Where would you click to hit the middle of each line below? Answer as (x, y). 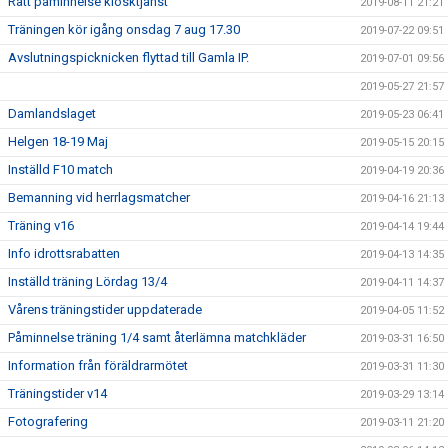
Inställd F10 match (60, 169)
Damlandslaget (52, 113)
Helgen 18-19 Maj (58, 141)
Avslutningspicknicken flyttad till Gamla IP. (128, 57)
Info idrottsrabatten (64, 253)
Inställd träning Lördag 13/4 (87, 281)
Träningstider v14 (57, 393)
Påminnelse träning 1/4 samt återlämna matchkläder (157, 337)
